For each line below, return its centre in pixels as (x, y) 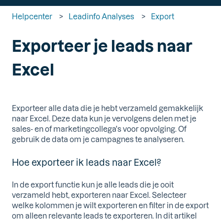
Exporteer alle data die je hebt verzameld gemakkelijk (108, 108)
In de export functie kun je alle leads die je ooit (93, 185)
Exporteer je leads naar (102, 45)
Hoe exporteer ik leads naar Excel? (86, 162)
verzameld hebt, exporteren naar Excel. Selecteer (99, 195)
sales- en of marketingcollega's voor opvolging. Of (99, 129)
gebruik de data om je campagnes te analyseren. (98, 139)
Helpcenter (32, 16)
